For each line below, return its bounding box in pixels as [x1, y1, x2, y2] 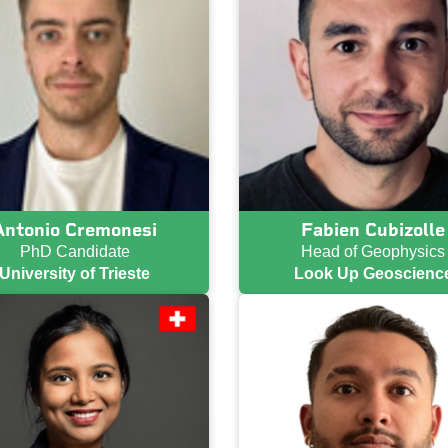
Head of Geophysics [301, 242, 446, 260]
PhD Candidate [19, 242, 130, 260]
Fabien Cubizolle [301, 218, 446, 241]
